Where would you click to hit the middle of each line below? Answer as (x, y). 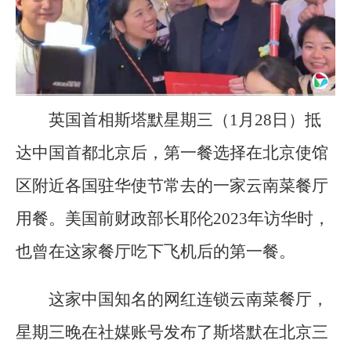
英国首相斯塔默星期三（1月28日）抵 (185, 119)
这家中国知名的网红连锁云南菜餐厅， (188, 299)
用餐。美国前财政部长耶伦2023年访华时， (173, 218)
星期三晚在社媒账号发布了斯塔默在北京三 (172, 332)
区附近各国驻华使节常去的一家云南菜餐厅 (172, 185)
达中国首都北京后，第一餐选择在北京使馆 (172, 152)
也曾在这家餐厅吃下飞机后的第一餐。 (156, 251)
